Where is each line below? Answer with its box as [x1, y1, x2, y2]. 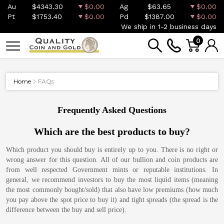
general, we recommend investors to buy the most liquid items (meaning [6, 176, 218, 183]
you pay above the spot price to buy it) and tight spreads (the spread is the [6, 196, 218, 203]
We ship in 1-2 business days [121, 22, 216, 30]
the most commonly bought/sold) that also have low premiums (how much [6, 186, 218, 193]
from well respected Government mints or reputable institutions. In [6, 166, 218, 173]
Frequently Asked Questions [57, 105, 166, 115]
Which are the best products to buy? [34, 126, 190, 137]
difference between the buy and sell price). [6, 206, 126, 213]
